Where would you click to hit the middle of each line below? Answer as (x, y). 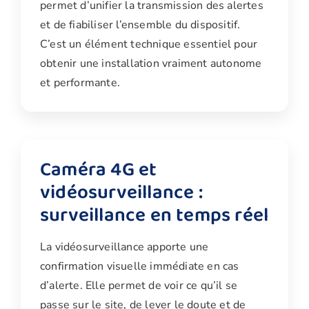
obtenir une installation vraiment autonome (151, 64)
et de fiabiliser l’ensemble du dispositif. (140, 25)
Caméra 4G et (99, 170)
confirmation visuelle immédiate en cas (140, 267)
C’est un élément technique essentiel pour (149, 44)
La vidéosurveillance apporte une (124, 247)
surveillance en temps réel (154, 216)
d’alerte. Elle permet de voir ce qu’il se (139, 286)
